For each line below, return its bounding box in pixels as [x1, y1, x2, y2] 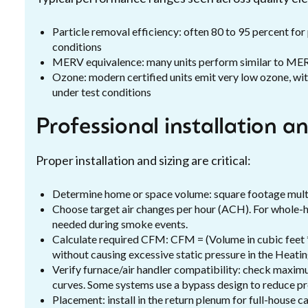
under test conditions [52, 85, 151, 98]
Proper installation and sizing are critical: [36, 153, 251, 168]
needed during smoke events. [52, 217, 188, 230]
